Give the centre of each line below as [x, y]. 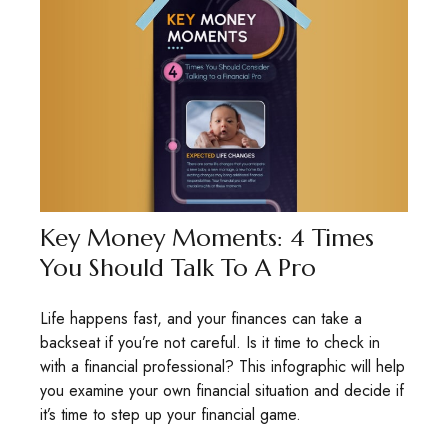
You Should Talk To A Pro [178, 268]
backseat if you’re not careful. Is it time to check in [210, 343]
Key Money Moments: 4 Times [207, 238]
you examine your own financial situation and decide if [222, 391]
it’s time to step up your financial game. [170, 415]
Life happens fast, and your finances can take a [201, 319]
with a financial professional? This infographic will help [222, 367]
